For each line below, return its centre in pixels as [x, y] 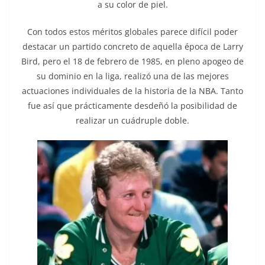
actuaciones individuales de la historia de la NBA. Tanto [132, 91]
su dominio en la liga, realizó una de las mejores [132, 76]
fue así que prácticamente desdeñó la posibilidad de [132, 105]
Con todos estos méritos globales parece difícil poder [132, 31]
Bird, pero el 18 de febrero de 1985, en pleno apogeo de [132, 61]
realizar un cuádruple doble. [132, 120]
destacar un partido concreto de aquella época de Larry [132, 46]
